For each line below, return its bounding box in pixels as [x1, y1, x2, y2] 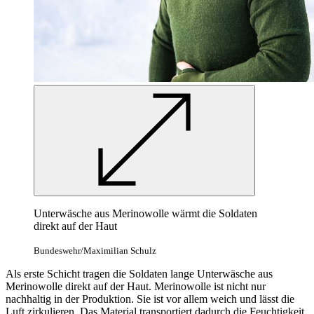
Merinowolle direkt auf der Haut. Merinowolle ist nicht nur [6, 280, 266, 292]
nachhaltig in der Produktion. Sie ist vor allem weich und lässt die [6, 292, 294, 305]
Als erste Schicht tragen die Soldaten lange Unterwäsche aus [6, 267, 273, 280]
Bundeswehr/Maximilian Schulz [34, 245, 156, 256]
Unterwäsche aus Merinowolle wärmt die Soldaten [34, 207, 257, 219]
